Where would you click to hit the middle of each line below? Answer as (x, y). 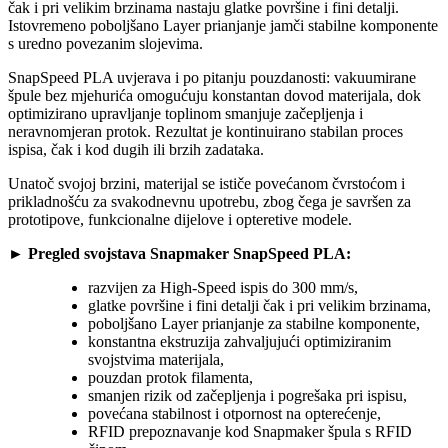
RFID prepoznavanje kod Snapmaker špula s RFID (250, 432)
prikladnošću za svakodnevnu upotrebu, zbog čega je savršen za (209, 202)
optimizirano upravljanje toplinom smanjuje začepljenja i (185, 114)
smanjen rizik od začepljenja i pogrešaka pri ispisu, (247, 396)
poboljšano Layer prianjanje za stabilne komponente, (254, 324)
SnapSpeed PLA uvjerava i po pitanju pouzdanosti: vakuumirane (212, 78)
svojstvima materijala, (156, 360)
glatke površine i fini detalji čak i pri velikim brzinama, (259, 306)
